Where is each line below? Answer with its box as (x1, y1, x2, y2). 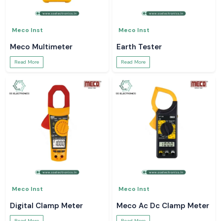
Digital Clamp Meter (10, 201, 83, 211)
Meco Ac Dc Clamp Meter (116, 201, 209, 211)
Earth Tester (116, 42, 162, 52)
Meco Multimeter (10, 42, 73, 52)
